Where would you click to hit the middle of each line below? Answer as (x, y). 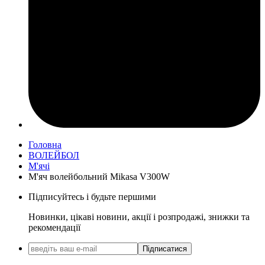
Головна (45, 145)
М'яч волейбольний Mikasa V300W (99, 177)
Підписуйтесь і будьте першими (92, 197)
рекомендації (54, 228)
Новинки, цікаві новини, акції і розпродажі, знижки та (139, 217)
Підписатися (165, 249)
